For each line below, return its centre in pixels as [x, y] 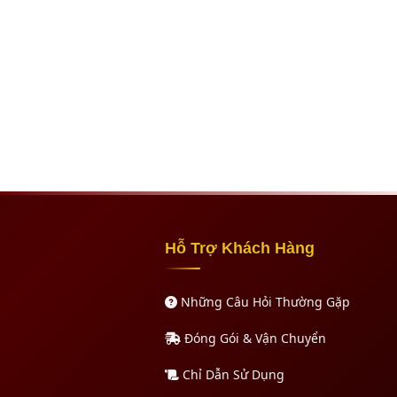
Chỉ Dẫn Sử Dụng [232, 374]
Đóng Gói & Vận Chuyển [253, 338]
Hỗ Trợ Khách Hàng [240, 248]
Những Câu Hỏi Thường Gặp [264, 301]
